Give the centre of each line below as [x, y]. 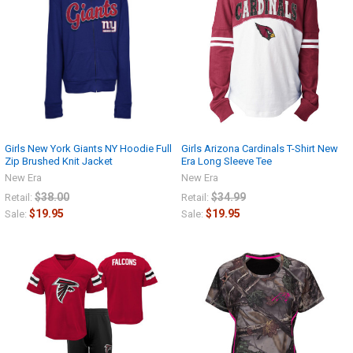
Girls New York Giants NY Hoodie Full [88, 148]
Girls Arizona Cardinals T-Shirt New [260, 148]
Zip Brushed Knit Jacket [59, 161]
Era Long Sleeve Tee [227, 161]
